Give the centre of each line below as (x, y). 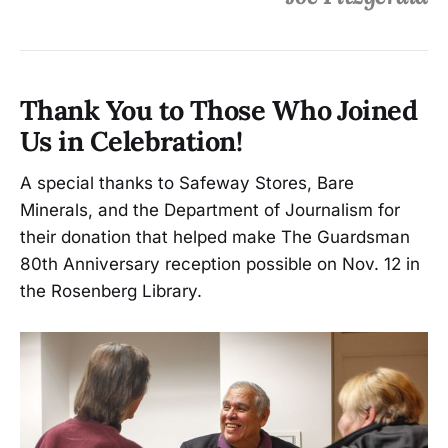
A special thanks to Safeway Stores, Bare (187, 183)
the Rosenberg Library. (111, 291)
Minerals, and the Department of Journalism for (210, 210)
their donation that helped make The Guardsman (215, 237)
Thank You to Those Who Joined (219, 109)
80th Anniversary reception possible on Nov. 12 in (220, 264)
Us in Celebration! (131, 140)
